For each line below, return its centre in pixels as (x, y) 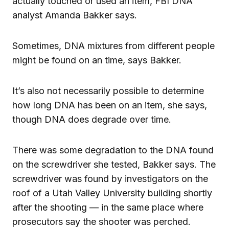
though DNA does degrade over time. (92, 119)
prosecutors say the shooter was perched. (101, 221)
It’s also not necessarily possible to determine (108, 90)
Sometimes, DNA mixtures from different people (113, 45)
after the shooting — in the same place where (108, 207)
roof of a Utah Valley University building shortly (112, 193)
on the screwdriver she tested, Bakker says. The (114, 164)
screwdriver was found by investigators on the (110, 178)
